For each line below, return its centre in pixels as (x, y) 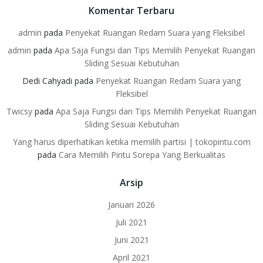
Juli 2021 (131, 222)
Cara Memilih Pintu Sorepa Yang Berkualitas (142, 154)
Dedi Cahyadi (47, 80)
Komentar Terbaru (131, 10)
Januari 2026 (131, 204)
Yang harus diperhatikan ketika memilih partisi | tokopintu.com (131, 141)
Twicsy (19, 111)
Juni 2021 (131, 240)
